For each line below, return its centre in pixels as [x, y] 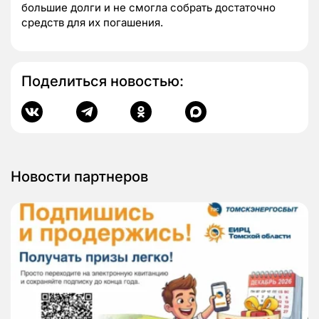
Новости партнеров [79, 177]
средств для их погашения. [92, 23]
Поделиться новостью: [103, 82]
